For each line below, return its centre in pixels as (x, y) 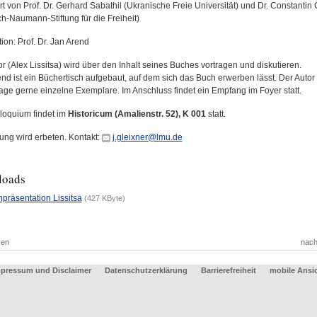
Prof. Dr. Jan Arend (53, 42)
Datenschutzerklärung (146, 270)
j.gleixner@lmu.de (147, 137)
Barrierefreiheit (229, 270)
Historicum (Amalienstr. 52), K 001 (137, 114)
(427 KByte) (104, 198)
